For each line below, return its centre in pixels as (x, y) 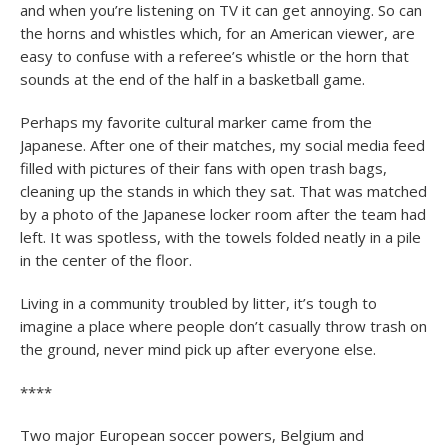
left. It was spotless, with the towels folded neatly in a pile (220, 237)
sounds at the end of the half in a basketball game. (192, 79)
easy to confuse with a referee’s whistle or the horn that (214, 56)
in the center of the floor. (106, 260)
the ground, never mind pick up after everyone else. (198, 349)
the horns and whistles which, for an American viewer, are (217, 33)
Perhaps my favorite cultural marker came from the (196, 122)
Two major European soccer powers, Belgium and (192, 435)
